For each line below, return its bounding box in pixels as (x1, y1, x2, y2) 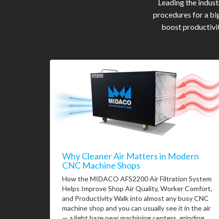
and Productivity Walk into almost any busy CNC (62, 194, 209, 202)
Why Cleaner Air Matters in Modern (62, 150, 199, 161)
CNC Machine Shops (62, 159, 140, 171)
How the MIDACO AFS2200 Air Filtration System (62, 174, 212, 183)
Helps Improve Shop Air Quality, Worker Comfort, (62, 184, 212, 193)
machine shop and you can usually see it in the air (62, 203, 211, 212)
